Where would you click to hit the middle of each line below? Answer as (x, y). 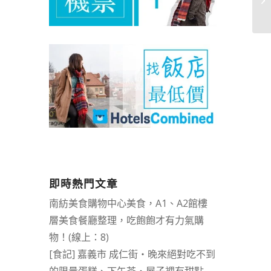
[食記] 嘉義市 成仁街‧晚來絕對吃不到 (132, 254)
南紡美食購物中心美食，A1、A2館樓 (128, 204)
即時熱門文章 (83, 184)
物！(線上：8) (79, 237)
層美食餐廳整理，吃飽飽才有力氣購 (126, 220)
